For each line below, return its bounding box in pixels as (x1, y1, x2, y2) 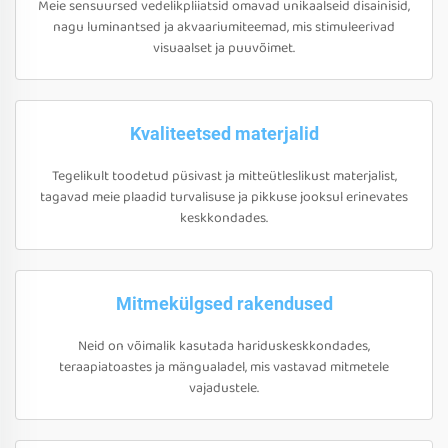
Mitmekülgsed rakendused (115, 293, 333, 314)
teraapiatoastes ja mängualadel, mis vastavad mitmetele (59, 356, 389, 378)
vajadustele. (189, 377, 259, 399)
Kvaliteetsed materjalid (129, 123, 319, 144)
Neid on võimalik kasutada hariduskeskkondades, (78, 335, 370, 357)
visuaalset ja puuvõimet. (153, 37, 295, 59)
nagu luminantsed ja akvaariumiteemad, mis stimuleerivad (53, 16, 395, 38)
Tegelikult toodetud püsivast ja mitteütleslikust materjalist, (51, 165, 397, 187)
